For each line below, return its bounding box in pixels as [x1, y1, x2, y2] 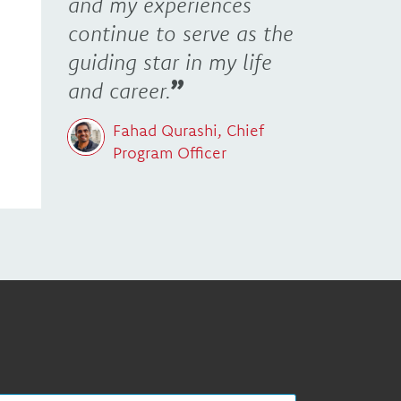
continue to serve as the [68, 19, 294, 47]
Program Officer [113, 141, 226, 163]
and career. [68, 76, 171, 104]
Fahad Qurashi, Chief [113, 119, 264, 141]
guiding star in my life [68, 47, 272, 75]
